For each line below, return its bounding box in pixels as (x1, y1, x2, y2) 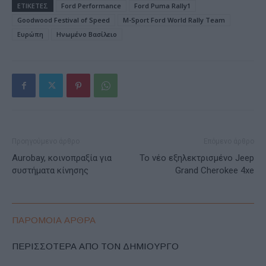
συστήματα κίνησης (12, 165, 88, 176)
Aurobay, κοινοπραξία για (12, 153, 112, 164)
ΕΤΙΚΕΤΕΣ (17, 1, 48, 11)
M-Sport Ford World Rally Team (123, 15, 225, 25)
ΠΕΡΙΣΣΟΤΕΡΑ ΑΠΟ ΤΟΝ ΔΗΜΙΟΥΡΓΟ (12, 241, 179, 252)
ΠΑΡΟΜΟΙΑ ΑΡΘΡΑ (12, 215, 96, 226)
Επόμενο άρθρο (204, 137, 254, 146)
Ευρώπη (17, 30, 43, 39)
